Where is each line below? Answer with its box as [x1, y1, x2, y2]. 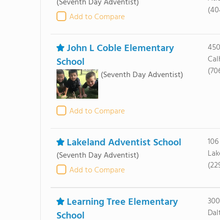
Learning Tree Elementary [66, 194, 178, 210]
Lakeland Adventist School [66, 135, 181, 151]
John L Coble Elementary [66, 41, 174, 56]
